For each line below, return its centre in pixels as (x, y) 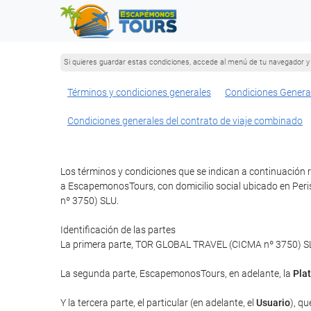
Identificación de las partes (118, 230)
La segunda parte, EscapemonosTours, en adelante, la (177, 274)
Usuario (273, 303)
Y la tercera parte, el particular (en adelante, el (158, 303)
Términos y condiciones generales (139, 92)
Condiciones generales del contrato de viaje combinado (185, 121)
